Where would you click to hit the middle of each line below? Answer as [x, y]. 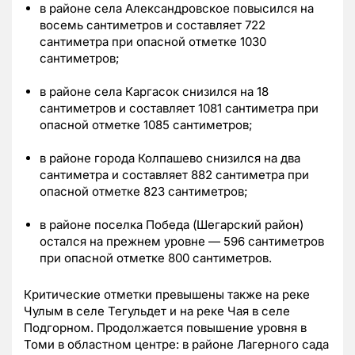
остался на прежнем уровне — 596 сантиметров [182, 241]
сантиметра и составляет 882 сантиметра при [174, 174]
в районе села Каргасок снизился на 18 [154, 91]
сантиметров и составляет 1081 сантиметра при [179, 108]
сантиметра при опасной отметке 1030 [153, 41]
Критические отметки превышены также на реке [167, 294]
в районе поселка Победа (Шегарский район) [172, 224]
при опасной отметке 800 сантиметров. [156, 258]
